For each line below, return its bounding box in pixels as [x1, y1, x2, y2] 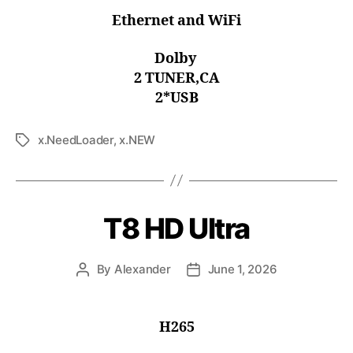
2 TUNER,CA [133, 69, 220, 87]
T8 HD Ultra [103, 210, 250, 246]
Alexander [113, 261, 171, 277]
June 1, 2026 [207, 261, 277, 277]
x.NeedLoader [38, 132, 113, 147]
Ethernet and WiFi [112, 12, 241, 31]
